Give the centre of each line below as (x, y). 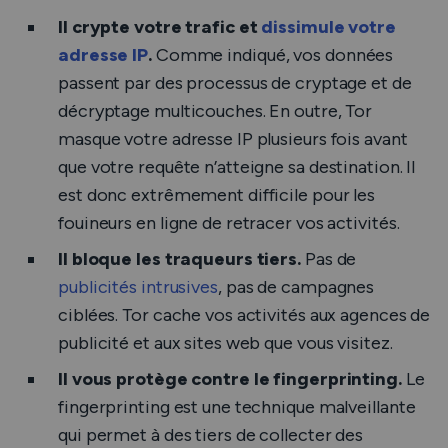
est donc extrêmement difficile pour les (217, 195)
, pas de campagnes (296, 287)
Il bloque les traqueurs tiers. (181, 259)
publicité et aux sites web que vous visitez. (225, 343)
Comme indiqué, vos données (274, 55)
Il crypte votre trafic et (160, 27)
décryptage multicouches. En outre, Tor (215, 111)
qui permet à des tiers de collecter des (211, 435)
